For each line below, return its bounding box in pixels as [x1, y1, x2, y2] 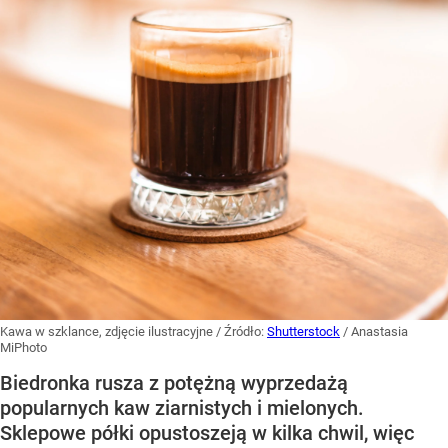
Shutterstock [267, 324, 340, 340]
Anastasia [351, 324, 408, 340]
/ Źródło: [216, 324, 267, 340]
